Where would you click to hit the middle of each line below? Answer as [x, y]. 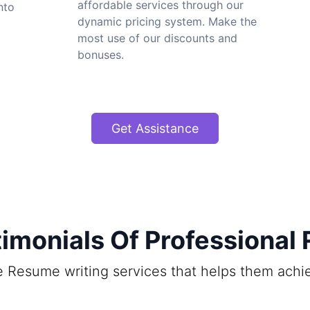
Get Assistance [155, 128]
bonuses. [101, 54]
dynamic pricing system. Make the [167, 21]
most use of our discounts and [157, 38]
